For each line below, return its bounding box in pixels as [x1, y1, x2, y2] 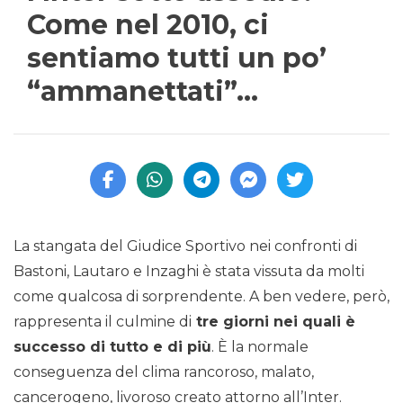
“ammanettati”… [27, 75, 258, 109]
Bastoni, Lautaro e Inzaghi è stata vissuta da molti [13, 263, 364, 281]
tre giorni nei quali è [192, 313, 355, 331]
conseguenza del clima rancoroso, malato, [13, 363, 314, 381]
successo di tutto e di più [13, 338, 211, 356]
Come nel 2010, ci [27, 8, 269, 42]
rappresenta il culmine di [13, 313, 192, 331]
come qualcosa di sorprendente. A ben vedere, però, [13, 288, 390, 306]
